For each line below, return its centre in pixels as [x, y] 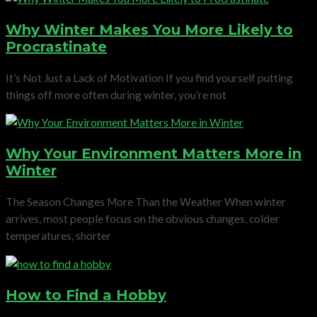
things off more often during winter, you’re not [116, 94]
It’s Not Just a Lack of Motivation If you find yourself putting [149, 77]
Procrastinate [56, 46]
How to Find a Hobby [86, 295]
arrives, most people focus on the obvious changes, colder [143, 219]
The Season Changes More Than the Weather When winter [146, 202]
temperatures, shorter [58, 236]
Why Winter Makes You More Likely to [149, 29]
